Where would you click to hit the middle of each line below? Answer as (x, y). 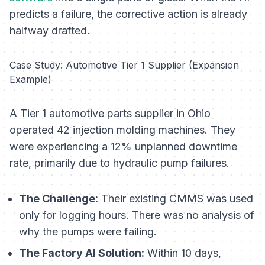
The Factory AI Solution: (82, 253)
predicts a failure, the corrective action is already (128, 14)
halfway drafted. (50, 31)
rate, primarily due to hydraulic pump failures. (119, 163)
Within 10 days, (183, 253)
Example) (30, 80)
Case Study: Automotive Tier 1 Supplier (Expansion (124, 65)
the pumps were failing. (98, 232)
